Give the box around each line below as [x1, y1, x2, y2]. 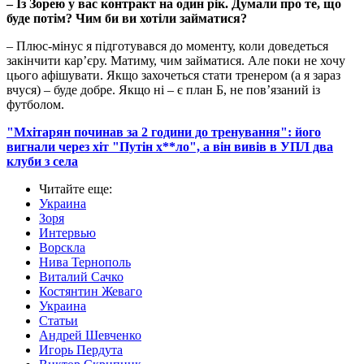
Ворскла [39, 240, 85, 255]
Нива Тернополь [39, 255, 131, 270]
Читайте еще [39, 182, 109, 197]
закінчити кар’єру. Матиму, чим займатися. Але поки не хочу [6, 54, 345, 68]
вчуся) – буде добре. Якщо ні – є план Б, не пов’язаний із [6, 83, 320, 97]
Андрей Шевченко [39, 328, 141, 343]
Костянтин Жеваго [39, 284, 142, 299]
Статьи [39, 314, 78, 328]
